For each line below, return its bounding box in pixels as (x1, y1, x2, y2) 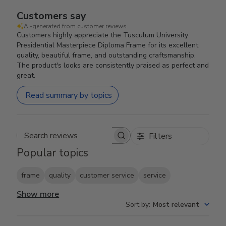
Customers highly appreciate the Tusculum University (17, 30, 189, 40)
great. (17, 71, 36, 80)
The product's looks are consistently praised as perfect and (17, 61, 209, 70)
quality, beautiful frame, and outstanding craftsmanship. (17, 50, 196, 60)
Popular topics (17, 145, 89, 160)
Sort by (125, 200, 149, 210)
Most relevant (152, 200, 199, 210)
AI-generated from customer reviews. (24, 22, 129, 30)
